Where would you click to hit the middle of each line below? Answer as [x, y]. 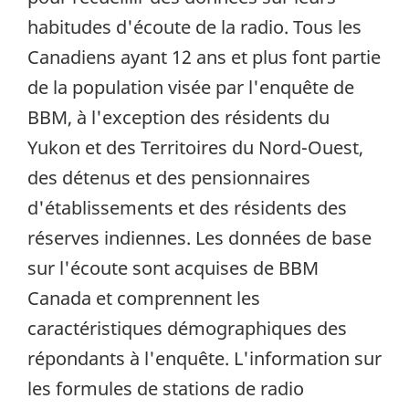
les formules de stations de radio [166, 388]
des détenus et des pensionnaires [169, 177]
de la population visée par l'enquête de [191, 87]
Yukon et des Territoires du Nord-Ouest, [195, 147]
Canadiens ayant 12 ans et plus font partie [204, 57]
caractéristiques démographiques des [187, 328]
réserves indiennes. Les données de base [199, 237]
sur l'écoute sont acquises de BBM [173, 267]
